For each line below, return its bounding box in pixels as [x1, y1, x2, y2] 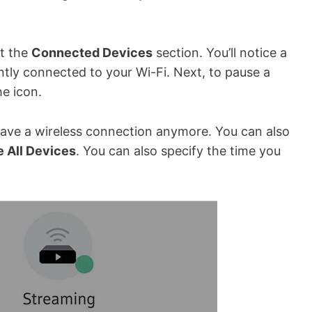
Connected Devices [31, 45, 153, 60]
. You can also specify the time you [76, 143, 281, 158]
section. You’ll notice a [153, 45, 287, 60]
